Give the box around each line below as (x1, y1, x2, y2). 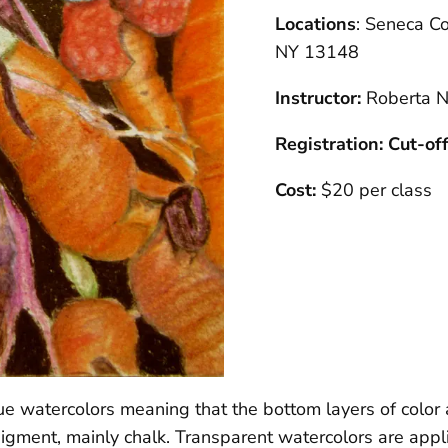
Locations (274, 12, 356, 37)
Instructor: (274, 86, 366, 111)
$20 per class (320, 178, 432, 203)
